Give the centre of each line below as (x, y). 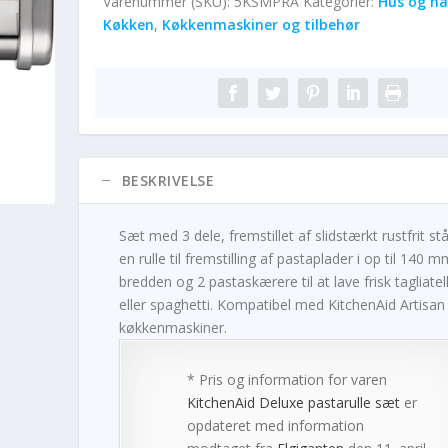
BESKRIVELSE (168, 180)
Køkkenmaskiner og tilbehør (260, 24)
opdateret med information (275, 425)
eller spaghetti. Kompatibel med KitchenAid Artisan (281, 304)
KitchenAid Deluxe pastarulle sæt (293, 402)
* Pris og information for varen (286, 379)
